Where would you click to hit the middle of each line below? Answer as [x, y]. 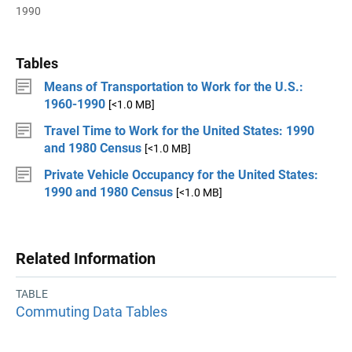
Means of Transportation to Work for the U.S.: [174, 87]
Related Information [86, 258]
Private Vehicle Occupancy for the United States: [181, 175]
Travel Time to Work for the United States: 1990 [179, 131]
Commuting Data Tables [92, 312]
